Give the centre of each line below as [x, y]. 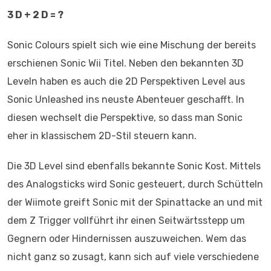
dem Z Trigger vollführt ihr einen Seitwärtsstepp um [126, 220]
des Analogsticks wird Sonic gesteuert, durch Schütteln [135, 184]
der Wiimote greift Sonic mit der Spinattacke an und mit [135, 202]
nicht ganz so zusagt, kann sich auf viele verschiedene [133, 256]
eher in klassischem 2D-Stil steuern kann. [102, 135]
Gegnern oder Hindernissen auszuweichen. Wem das [127, 238]
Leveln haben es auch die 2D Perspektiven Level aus [126, 81]
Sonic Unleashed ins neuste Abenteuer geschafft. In [126, 99]
